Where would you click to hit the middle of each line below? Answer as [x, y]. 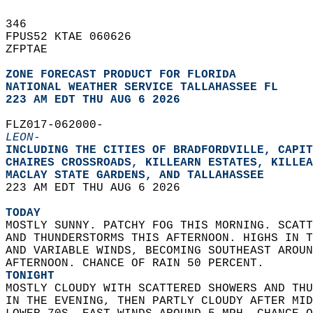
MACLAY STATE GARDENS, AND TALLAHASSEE [142, 175]
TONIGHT [30, 276]
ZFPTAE [34, 50]
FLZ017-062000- [61, 125]
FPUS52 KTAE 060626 [75, 37]
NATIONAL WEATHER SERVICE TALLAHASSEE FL [142, 87]
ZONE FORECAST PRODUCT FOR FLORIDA [121, 75]
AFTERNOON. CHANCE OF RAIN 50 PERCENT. [138, 263]
